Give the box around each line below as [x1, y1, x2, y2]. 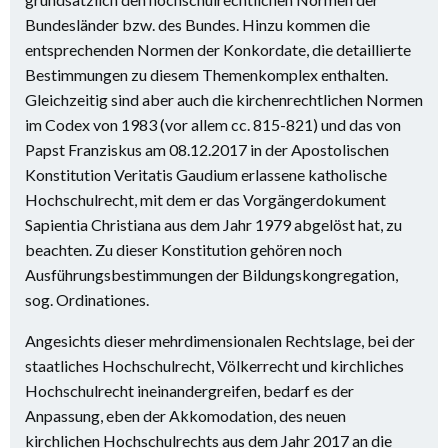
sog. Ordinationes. [25, 290, 149, 309]
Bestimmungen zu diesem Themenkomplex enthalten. [25, 65, 388, 84]
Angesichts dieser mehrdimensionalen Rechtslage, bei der [25, 331, 415, 350]
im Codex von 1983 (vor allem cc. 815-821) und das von [25, 115, 401, 134]
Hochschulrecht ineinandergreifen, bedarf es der [25, 381, 354, 400]
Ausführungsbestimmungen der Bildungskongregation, [25, 265, 398, 284]
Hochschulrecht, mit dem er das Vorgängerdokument [25, 190, 386, 209]
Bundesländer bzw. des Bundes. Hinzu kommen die [25, 15, 370, 34]
